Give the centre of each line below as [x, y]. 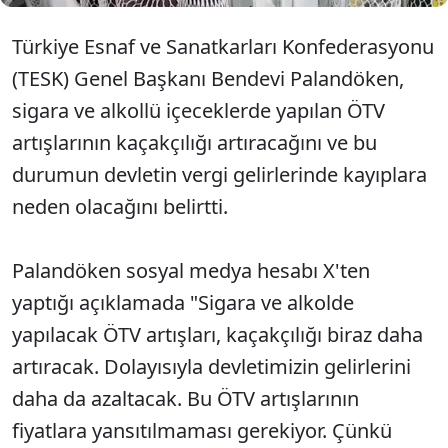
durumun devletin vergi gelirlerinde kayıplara [219, 174]
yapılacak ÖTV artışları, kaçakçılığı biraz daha [217, 334]
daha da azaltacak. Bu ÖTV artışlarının [185, 398]
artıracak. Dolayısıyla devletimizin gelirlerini [211, 366]
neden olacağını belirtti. [120, 206]
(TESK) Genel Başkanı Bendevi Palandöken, [208, 78]
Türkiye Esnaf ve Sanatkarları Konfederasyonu [223, 46]
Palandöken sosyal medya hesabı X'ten [191, 270]
